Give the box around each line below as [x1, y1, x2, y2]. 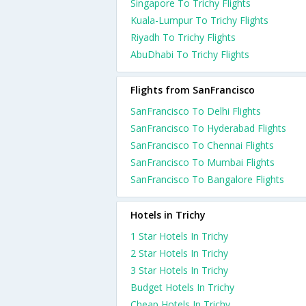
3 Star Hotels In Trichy [130, 264, 228, 277]
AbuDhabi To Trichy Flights [130, 48, 249, 61]
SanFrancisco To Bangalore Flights [130, 173, 284, 186]
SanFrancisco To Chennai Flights [130, 139, 274, 152]
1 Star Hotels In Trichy [130, 229, 228, 242]
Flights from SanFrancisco [130, 83, 255, 96]
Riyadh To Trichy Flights [130, 31, 236, 44]
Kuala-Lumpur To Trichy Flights [130, 14, 268, 27]
